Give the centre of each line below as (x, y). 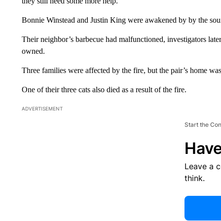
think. (194, 178)
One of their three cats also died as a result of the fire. (104, 89)
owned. (33, 51)
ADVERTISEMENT (42, 108)
